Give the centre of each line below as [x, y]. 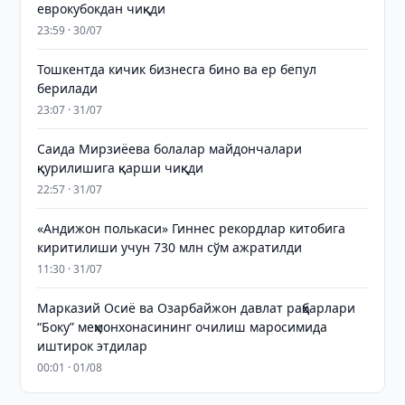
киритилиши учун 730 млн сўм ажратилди [170, 247]
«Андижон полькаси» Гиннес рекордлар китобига [192, 228]
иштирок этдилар [93, 346]
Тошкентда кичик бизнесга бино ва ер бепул [177, 69]
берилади [68, 88]
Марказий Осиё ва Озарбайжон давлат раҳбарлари [197, 308]
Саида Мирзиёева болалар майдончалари [170, 149]
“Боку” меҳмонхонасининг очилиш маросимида [183, 327]
